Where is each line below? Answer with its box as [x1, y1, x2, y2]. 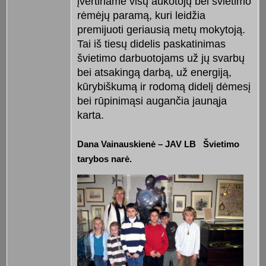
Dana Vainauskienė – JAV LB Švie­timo [77, 139, 239, 150]
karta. [77, 109, 104, 122]
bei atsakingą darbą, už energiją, [77, 66, 232, 79]
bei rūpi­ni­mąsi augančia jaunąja [77, 95, 227, 107]
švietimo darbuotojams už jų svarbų [77, 52, 245, 65]
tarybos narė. [77, 154, 132, 164]
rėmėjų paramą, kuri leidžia [77, 9, 205, 22]
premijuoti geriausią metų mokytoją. [77, 24, 245, 36]
